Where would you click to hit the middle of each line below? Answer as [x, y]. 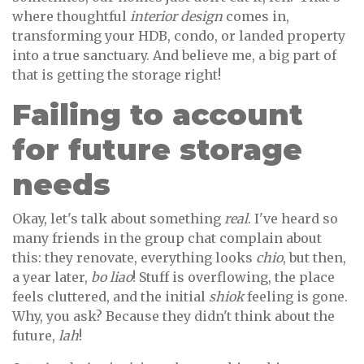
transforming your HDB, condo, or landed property [179, 36]
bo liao [112, 277]
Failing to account [158, 115]
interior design [176, 17]
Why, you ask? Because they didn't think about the [173, 316]
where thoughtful [71, 17]
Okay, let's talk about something [118, 219]
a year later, [52, 277]
